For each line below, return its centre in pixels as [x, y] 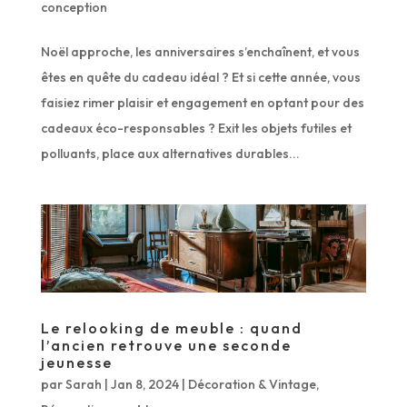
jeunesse [76, 363]
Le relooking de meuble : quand [171, 328]
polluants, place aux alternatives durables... [170, 154]
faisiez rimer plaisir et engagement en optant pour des [202, 103]
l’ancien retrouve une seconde [166, 346]
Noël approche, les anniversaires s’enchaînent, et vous [200, 52]
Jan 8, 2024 [144, 385]
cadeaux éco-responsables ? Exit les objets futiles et [196, 129]
